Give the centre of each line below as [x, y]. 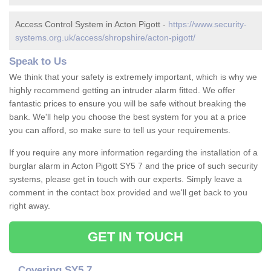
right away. [30, 206]
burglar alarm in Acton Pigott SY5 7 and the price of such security [133, 166]
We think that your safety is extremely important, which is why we [133, 77]
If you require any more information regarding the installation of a [133, 153]
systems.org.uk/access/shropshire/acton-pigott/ [105, 38]
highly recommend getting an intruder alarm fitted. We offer [122, 90]
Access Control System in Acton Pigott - [92, 24]
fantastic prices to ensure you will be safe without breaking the [128, 104]
